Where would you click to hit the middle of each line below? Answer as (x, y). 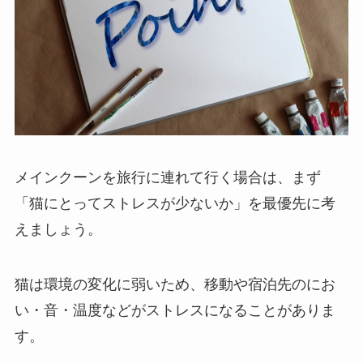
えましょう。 (58, 229)
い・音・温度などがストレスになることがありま (175, 310)
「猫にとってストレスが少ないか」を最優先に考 (175, 203)
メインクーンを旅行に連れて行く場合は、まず (167, 177)
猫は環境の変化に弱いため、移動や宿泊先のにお (175, 284)
